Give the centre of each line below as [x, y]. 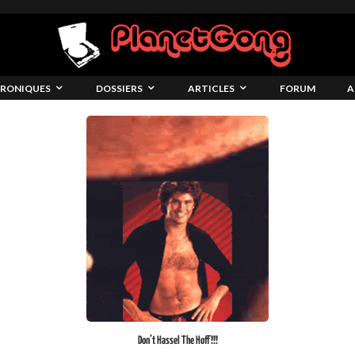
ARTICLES [211, 88]
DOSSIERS [119, 88]
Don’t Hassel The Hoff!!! [177, 341]
